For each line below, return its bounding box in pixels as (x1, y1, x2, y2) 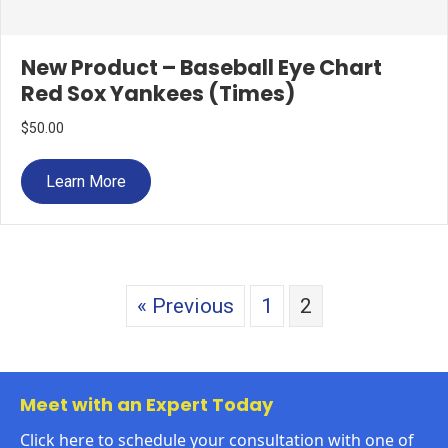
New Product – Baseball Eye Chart (21, 53, 382, 82)
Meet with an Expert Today (20, 392, 273, 417)
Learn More (46, 172, 126, 191)
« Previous (136, 294, 234, 318)
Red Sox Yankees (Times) (21, 79, 295, 108)
